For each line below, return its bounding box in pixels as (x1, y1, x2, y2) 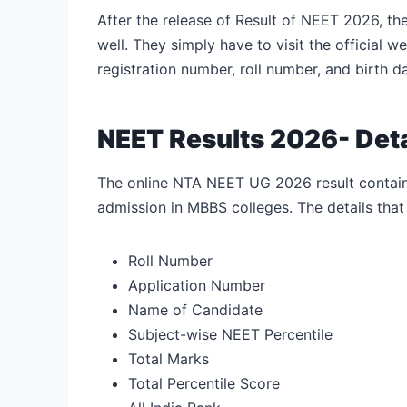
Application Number (128, 275, 265, 294)
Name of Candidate (128, 300, 263, 319)
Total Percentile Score (128, 373, 284, 392)
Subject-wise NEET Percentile (128, 324, 337, 343)
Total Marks (128, 349, 209, 368)
